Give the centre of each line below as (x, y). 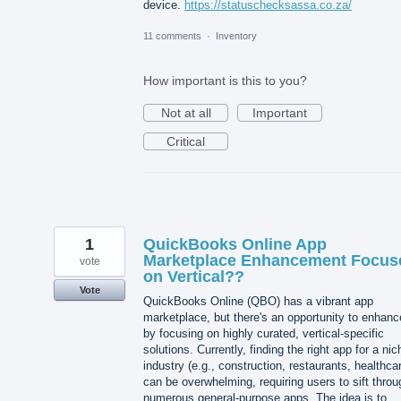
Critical (186, 142)
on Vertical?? (194, 277)
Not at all (186, 113)
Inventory (236, 36)
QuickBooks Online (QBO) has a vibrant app (258, 302)
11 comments (172, 36)
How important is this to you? (225, 81)
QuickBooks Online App (235, 245)
